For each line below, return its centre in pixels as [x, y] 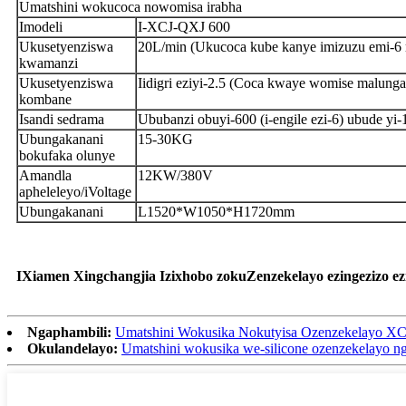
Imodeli [41, 26]
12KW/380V [175, 175]
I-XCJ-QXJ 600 [184, 26]
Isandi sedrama [62, 119]
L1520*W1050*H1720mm [216, 211]
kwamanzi [48, 63]
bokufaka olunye [67, 155]
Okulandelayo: [72, 348]
